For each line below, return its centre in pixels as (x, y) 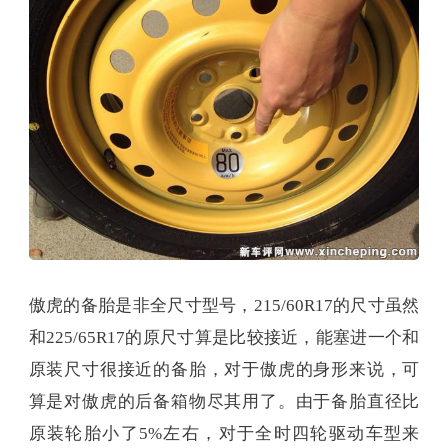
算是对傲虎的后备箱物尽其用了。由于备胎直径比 (224, 401)
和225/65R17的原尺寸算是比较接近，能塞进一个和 (224, 337)
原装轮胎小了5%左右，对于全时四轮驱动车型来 (224, 433)
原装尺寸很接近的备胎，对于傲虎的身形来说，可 (224, 369)
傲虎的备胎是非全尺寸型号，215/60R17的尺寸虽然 (224, 305)
